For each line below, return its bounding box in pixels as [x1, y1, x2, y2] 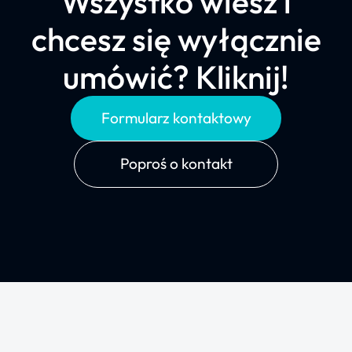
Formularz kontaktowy [101, 108, 251, 128]
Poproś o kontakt [119, 154, 233, 174]
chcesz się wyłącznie [31, 18, 321, 60]
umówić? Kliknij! [63, 56, 289, 97]
